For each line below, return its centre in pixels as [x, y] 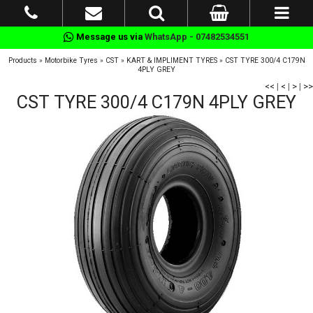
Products [22, 60]
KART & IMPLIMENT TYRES [172, 60]
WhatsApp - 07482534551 [197, 37]
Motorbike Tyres [71, 60]
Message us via [109, 37]
